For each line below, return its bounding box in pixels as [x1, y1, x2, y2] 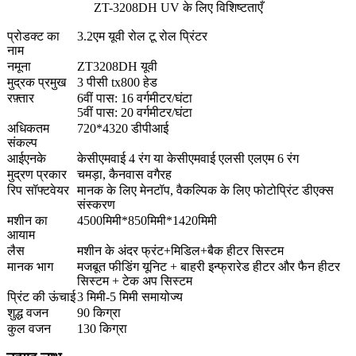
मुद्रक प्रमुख [7, 75, 66, 89]
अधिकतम [7, 121, 49, 135]
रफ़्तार [7, 91, 34, 105]
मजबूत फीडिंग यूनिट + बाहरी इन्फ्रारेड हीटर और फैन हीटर [77, 259, 340, 273]
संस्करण [77, 197, 115, 211]
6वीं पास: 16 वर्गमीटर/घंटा [77, 91, 192, 105]
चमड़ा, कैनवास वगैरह [77, 167, 172, 181]
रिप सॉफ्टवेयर [7, 183, 69, 197]
